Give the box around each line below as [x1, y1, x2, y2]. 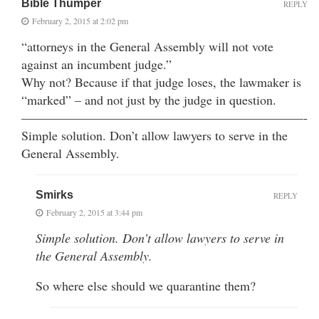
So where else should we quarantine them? [36, 276, 256, 294]
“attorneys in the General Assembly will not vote [21, 37, 273, 55]
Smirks [36, 188, 73, 201]
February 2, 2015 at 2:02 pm [32, 14, 128, 26]
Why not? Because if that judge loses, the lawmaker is [21, 73, 301, 90]
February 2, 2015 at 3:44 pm [46, 206, 142, 218]
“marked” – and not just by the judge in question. [21, 90, 276, 108]
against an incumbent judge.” [21, 55, 172, 73]
